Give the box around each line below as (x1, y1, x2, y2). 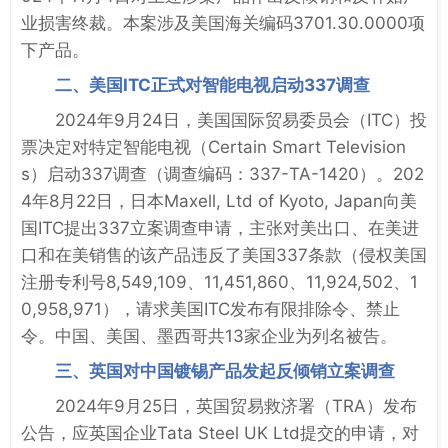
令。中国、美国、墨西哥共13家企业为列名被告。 (21, 325, 397, 346)
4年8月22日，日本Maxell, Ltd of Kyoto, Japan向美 (21, 190, 417, 211)
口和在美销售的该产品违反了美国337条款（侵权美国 (21, 244, 427, 265)
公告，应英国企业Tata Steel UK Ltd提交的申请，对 (21, 422, 419, 443)
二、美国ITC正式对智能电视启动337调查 (55, 74, 370, 95)
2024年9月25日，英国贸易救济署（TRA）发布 (55, 395, 417, 416)
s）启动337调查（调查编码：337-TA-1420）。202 (21, 163, 424, 184)
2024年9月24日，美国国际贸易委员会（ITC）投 (55, 109, 427, 130)
